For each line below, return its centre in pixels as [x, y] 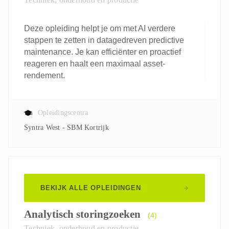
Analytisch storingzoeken [82, 214]
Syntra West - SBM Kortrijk [68, 128]
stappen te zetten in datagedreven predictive [104, 40]
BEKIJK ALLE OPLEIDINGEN [91, 188]
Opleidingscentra [63, 113]
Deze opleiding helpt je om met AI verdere [100, 28]
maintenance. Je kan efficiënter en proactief [102, 52]
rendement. [44, 75]
